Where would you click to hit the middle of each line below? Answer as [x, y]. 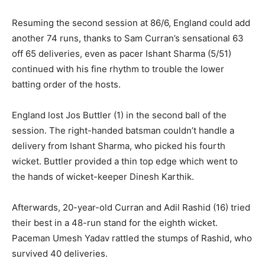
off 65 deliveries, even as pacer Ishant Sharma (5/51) [122, 53]
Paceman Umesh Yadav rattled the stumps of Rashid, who [132, 238]
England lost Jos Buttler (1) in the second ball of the [119, 115]
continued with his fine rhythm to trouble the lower [118, 69]
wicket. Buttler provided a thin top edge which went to [125, 161]
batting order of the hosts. [66, 84]
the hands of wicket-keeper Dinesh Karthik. [103, 176]
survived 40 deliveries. [60, 253]
